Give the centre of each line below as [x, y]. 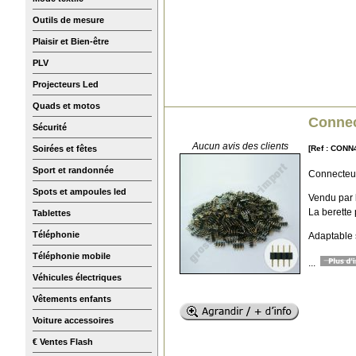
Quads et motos [66, 105]
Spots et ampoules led [79, 191]
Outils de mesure [68, 19]
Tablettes [52, 213]
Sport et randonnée [73, 170]
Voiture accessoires [73, 320]
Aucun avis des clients [240, 146]
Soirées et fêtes [65, 148]
